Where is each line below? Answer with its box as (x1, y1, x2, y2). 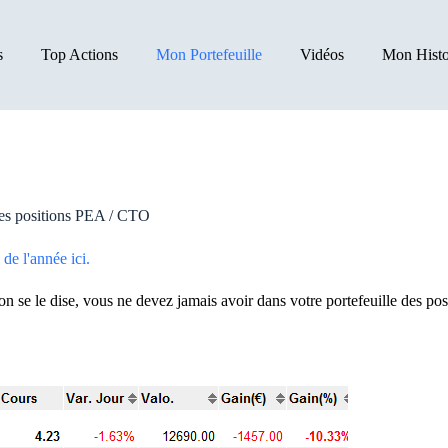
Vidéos (300, 45, 344, 63)
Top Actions (41, 45, 118, 63)
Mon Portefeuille (156, 45, 262, 63)
